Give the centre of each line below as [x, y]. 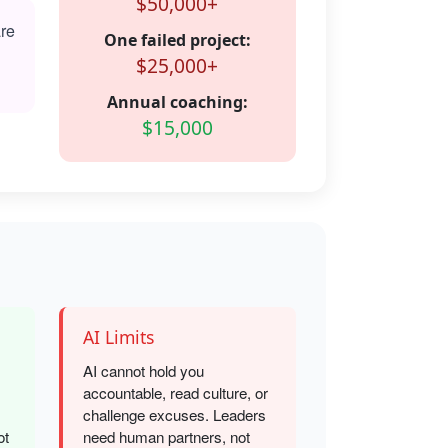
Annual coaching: [177, 102]
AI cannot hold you [143, 370]
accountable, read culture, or [175, 392]
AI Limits [118, 337]
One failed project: [177, 40]
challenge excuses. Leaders [174, 414]
